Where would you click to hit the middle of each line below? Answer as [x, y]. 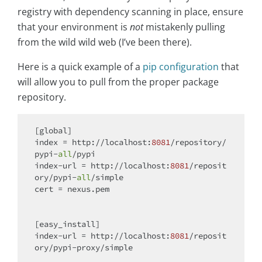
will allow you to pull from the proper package [118, 82]
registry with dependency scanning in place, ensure [130, 12]
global [53, 131]
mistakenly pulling [184, 27]
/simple [107, 177]
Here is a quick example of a [80, 67]
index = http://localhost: [93, 142]
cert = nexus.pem [72, 189]
